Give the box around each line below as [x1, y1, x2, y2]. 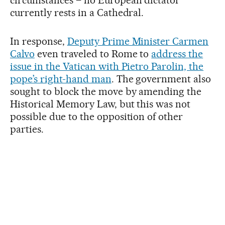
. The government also [111, 73, 211, 85]
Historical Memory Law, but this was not [10, 98, 191, 110]
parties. [10, 123, 44, 136]
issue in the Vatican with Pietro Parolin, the [10, 60, 204, 73]
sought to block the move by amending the [10, 85, 202, 98]
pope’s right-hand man [10, 73, 111, 85]
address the [151, 48, 203, 60]
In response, [10, 35, 67, 48]
